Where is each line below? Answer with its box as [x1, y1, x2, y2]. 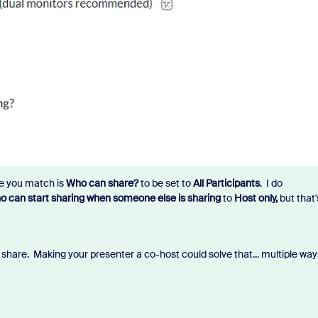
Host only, [234, 191, 278, 204]
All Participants [192, 176, 260, 190]
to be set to [138, 176, 193, 190]
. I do [259, 176, 283, 190]
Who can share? [65, 176, 138, 190]
